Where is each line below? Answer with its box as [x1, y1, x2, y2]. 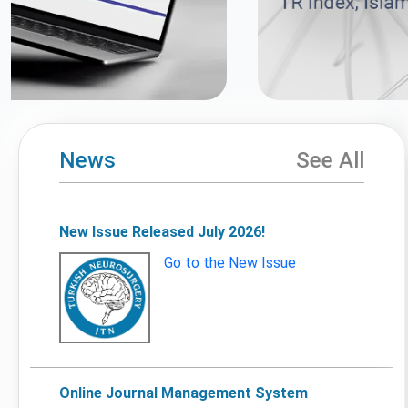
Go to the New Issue [164, 254, 296, 271]
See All [296, 148, 365, 173]
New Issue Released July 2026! [59, 223, 265, 240]
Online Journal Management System [59, 384, 308, 402]
